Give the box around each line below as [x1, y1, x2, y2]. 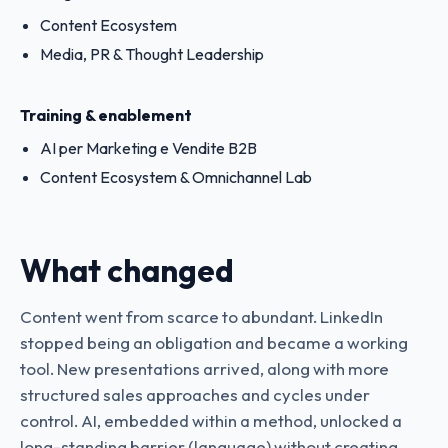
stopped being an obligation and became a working [20, 332, 408, 353]
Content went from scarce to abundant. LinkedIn [20, 306, 383, 327]
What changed [20, 251, 234, 290]
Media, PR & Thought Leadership [40, 44, 264, 64]
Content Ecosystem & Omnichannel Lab [40, 167, 312, 187]
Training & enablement [20, 105, 192, 125]
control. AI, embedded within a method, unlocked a [20, 410, 402, 431]
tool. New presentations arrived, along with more [20, 358, 389, 379]
